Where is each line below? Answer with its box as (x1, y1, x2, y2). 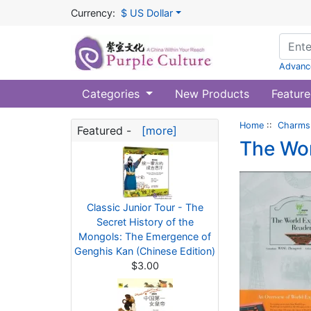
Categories (82, 87, 143, 101)
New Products (174, 87, 249, 101)
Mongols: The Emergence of (78, 230, 211, 242)
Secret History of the (96, 216, 194, 228)
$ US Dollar (121, 7, 173, 19)
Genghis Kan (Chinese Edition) (74, 245, 215, 257)
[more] (135, 124, 177, 137)
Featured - (77, 124, 135, 137)
